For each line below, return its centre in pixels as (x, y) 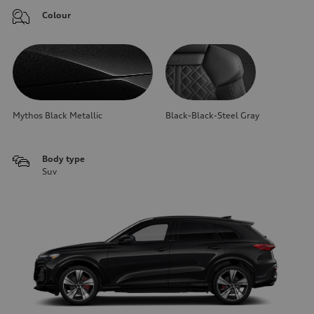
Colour (56, 15)
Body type (63, 158)
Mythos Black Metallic (57, 115)
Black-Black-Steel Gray (212, 115)
